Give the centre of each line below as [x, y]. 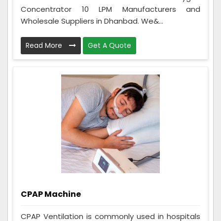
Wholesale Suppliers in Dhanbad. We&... [92, 21]
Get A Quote [110, 45]
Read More [45, 45]
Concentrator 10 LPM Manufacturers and [110, 9]
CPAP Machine [51, 194]
